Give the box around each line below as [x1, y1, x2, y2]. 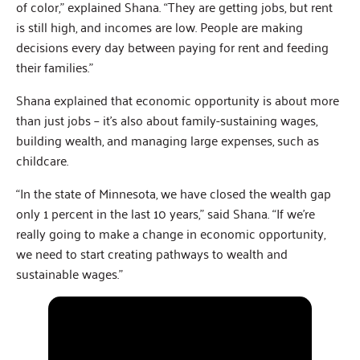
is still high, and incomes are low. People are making [16, 15, 303, 39]
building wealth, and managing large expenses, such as [16, 129, 319, 152]
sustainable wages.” [16, 262, 123, 285]
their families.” [16, 55, 93, 79]
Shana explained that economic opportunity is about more [16, 88, 339, 112]
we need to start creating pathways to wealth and [16, 242, 288, 265]
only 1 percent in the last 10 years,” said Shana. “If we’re [16, 202, 315, 225]
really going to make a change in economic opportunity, [16, 222, 325, 245]
